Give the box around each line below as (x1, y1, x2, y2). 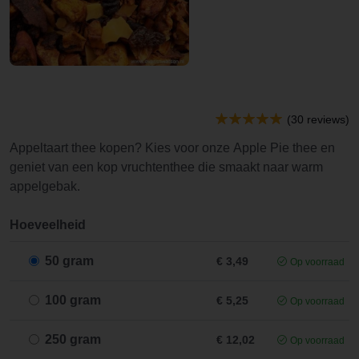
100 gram (45, 293, 101, 307)
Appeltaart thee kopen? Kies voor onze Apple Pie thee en (10, 141, 335, 155)
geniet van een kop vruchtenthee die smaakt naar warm (10, 160, 323, 174)
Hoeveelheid (10, 218, 86, 232)
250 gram (45, 333, 101, 346)
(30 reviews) (287, 113, 349, 126)
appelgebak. (10, 179, 80, 193)
